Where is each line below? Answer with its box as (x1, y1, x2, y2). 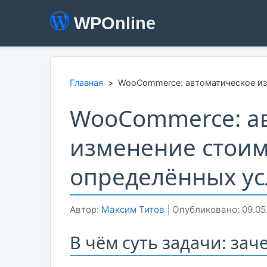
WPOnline (74, 14, 156, 33)
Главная (70, 77, 103, 88)
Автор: (70, 203, 101, 215)
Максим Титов (101, 203, 164, 215)
